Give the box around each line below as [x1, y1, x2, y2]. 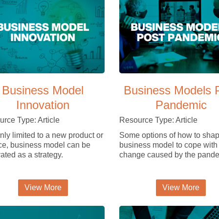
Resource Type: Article [119, 115, 197, 124]
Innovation [16, 98, 70, 111]
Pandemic [155, 98, 207, 111]
